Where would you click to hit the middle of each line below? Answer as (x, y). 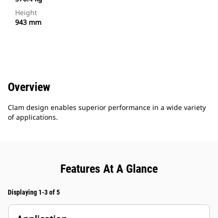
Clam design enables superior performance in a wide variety (107, 108)
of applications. (33, 117)
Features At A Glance (109, 169)
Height (26, 13)
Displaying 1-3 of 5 (34, 192)
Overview (29, 87)
